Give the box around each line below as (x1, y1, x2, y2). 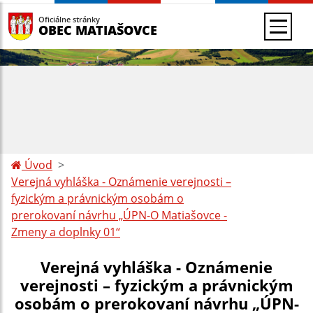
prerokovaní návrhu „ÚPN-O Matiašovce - (11, 208, 227, 223)
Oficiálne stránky (38, 14, 100, 24)
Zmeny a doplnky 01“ (11, 224, 120, 240)
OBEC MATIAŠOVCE (38, 21, 157, 38)
